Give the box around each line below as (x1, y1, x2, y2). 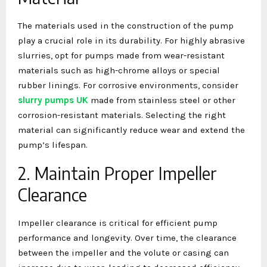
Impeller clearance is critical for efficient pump (18, 217, 218, 228)
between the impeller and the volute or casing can (18, 247, 229, 258)
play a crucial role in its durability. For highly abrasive (18, 35, 245, 46)
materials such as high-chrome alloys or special (18, 64, 220, 76)
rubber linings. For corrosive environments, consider (18, 79, 238, 91)
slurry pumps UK (18, 94, 88, 105)
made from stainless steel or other (88, 94, 235, 105)
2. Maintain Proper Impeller (18, 162, 217, 184)
